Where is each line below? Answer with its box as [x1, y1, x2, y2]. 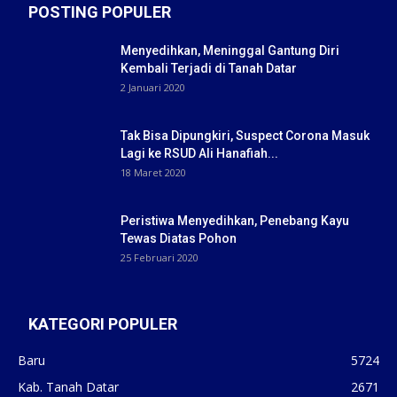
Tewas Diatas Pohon [121, 230, 237, 245]
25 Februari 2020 [121, 250, 198, 264]
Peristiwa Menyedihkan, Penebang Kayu [121, 213, 349, 228]
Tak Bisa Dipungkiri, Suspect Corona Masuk [121, 128, 370, 143]
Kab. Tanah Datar [18, 378, 119, 395]
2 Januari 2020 [121, 80, 185, 94]
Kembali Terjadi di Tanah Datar [121, 60, 297, 75]
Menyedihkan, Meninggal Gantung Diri [121, 43, 339, 58]
